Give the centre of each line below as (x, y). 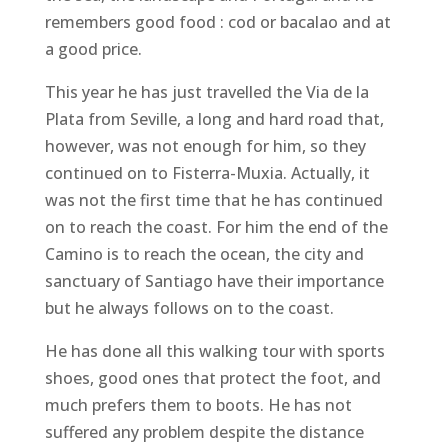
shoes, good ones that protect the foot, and (212, 378)
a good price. (93, 49)
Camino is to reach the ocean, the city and (204, 254)
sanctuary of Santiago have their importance (214, 281)
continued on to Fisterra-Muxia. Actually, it (207, 173)
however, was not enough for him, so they (205, 146)
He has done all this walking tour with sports (214, 351)
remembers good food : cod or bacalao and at (217, 22)
